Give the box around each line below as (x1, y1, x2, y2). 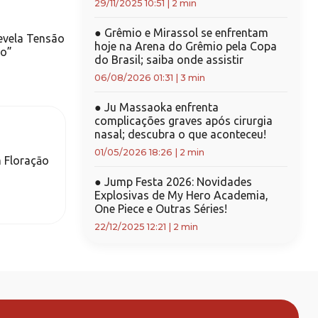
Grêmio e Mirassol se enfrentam (101, 26, 268, 39)
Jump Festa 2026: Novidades (101, 175, 252, 188)
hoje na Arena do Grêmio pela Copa (94, 40, 277, 53)
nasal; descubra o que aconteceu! (94, 128, 266, 141)
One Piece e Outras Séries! (94, 202, 227, 215)
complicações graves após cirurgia (94, 114, 273, 127)
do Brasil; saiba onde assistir (94, 53, 243, 66)
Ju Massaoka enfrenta (101, 101, 219, 114)
